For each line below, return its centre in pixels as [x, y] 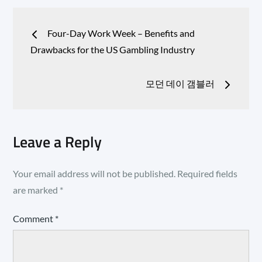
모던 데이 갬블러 [180, 83]
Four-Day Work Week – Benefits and [121, 33]
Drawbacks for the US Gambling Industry [113, 49]
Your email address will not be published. [94, 173]
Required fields [208, 173]
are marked [37, 189]
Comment [34, 218]
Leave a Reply [58, 142]
